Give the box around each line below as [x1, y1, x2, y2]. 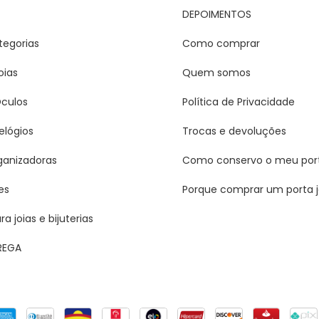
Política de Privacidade [182, 95, 295, 109]
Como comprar [182, 36, 260, 51]
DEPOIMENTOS [182, 7, 251, 21]
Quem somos [182, 66, 251, 80]
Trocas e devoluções [182, 124, 286, 138]
